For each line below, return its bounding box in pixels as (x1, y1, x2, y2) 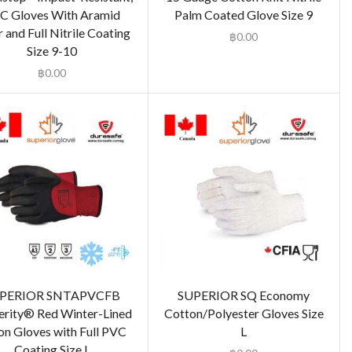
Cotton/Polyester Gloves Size (163, 305, 324, 321)
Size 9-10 (27, 43, 78, 59)
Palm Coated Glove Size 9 (174, 7, 313, 23)
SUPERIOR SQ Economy (178, 287, 310, 302)
